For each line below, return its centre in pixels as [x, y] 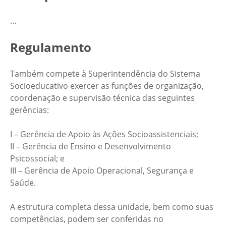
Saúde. [23, 183]
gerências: [30, 110]
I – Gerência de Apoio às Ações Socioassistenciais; [104, 134]
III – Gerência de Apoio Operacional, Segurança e [102, 171]
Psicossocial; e [37, 158]
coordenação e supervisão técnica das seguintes [102, 98]
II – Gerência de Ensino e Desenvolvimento [91, 146]
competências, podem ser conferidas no [87, 219]
